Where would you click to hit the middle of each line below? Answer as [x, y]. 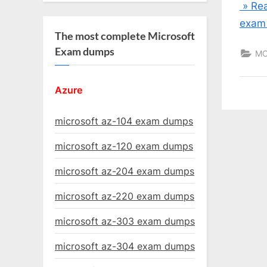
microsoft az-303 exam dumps [125, 221]
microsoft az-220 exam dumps [125, 196]
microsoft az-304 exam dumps [125, 246]
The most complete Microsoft [125, 36]
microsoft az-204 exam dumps [125, 171]
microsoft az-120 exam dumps [124, 146]
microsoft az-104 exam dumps [124, 121]
